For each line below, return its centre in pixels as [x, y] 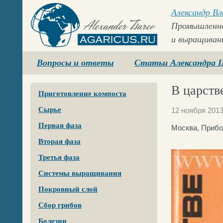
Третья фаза [59, 157]
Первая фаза [60, 125]
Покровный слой [68, 189]
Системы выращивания [80, 173]
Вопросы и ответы [75, 63]
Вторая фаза [59, 141]
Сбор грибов [60, 205]
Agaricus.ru [51, 52]
